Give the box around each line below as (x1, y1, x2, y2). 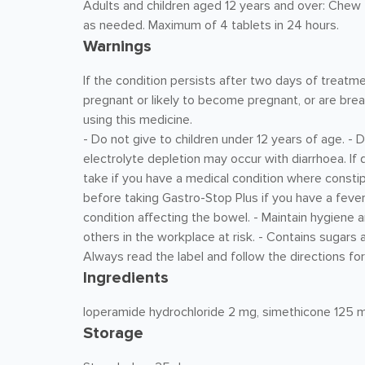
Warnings (83, 37, 152, 56)
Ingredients (83, 268, 169, 288)
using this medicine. (83, 112, 192, 128)
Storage (83, 323, 143, 343)
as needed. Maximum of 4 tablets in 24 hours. (83, 17, 339, 33)
